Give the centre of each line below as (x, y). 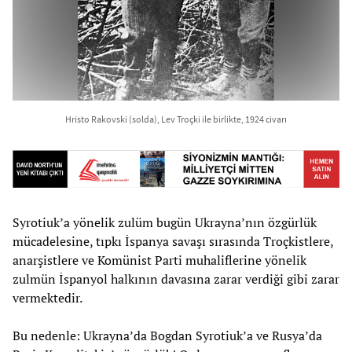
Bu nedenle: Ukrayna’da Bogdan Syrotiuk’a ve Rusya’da (167, 336)
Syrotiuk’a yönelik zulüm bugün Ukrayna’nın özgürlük (165, 223)
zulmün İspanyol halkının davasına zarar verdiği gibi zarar (176, 279)
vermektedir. (48, 298)
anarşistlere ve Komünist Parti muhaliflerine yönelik (159, 260)
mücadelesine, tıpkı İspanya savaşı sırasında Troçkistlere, (173, 242)
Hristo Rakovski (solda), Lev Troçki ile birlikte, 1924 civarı (176, 119)
